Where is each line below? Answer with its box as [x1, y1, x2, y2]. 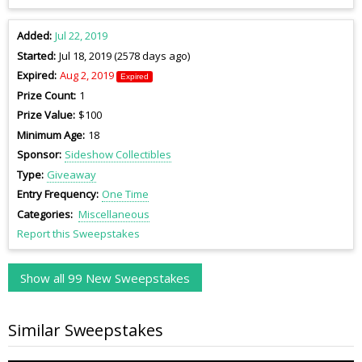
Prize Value [17, 107, 73, 123]
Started [17, 48, 53, 63]
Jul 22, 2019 [54, 28, 107, 44]
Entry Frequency [17, 187, 96, 202]
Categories [17, 206, 70, 221]
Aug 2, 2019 [59, 68, 114, 83]
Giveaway [46, 166, 96, 182]
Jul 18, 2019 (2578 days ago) [58, 48, 190, 63]
